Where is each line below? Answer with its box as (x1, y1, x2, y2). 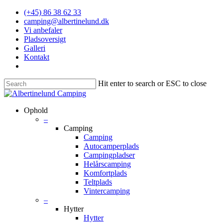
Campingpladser (84, 151, 135, 159)
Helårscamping (84, 160, 131, 168)
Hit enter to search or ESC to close (98, 79, 207, 88)
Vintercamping (84, 187, 130, 195)
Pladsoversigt (24, 35, 66, 43)
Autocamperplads (84, 142, 139, 150)
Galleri (24, 44, 45, 52)
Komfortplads (84, 169, 127, 177)
